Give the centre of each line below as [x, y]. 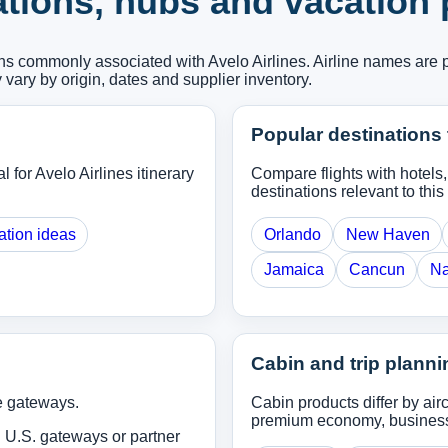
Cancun [376, 269]
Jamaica [293, 269]
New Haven [387, 234]
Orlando [292, 234]
